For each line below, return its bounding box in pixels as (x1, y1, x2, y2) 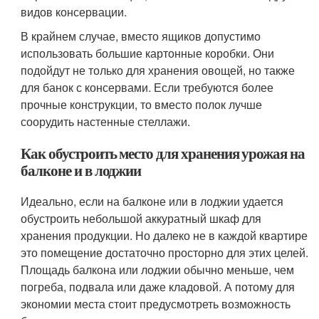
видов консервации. (21, 3, 127, 20)
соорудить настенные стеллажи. (21, 113, 191, 130)
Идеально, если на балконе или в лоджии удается (21, 192, 284, 209)
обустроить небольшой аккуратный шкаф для (21, 209, 262, 226)
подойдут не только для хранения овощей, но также (21, 61, 296, 78)
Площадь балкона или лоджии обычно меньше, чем (21, 261, 295, 278)
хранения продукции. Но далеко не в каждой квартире (21, 226, 308, 244)
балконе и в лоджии (21, 159, 142, 181)
